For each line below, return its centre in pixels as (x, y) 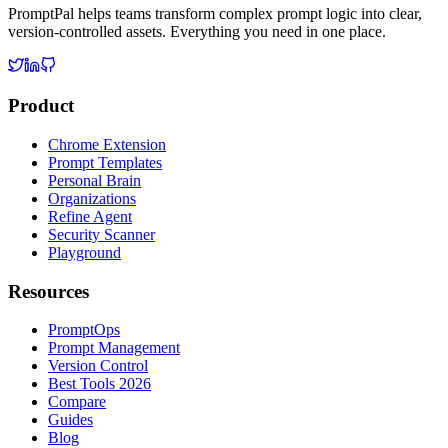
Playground (84, 252)
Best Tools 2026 (99, 384)
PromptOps (84, 330)
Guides (70, 420)
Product (41, 106)
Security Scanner (101, 234)
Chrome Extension (107, 144)
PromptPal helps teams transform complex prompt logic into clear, (215, 13)
